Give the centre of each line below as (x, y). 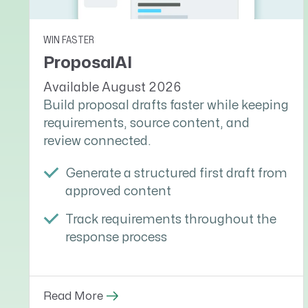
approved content (118, 192)
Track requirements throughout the (171, 220)
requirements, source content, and (146, 123)
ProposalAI (88, 63)
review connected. (97, 141)
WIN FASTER (69, 40)
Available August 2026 (112, 87)
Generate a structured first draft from (176, 174)
